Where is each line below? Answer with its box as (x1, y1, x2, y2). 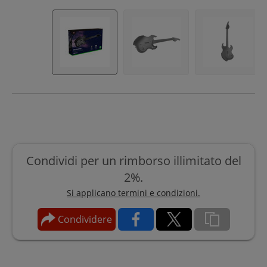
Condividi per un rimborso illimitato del (26, 152, 241, 169)
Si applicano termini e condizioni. (67, 187, 200, 198)
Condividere (55, 212, 112, 226)
